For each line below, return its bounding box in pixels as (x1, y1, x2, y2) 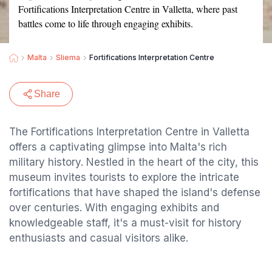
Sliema (56, 53, 80, 62)
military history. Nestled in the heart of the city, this (9, 156, 259, 168)
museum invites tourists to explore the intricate (9, 171, 239, 183)
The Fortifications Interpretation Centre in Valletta (9, 126, 250, 138)
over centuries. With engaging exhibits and (9, 202, 219, 214)
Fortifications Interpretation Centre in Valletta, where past (18, 2, 237, 15)
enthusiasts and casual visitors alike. (9, 232, 188, 244)
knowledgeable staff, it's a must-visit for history (9, 217, 242, 229)
